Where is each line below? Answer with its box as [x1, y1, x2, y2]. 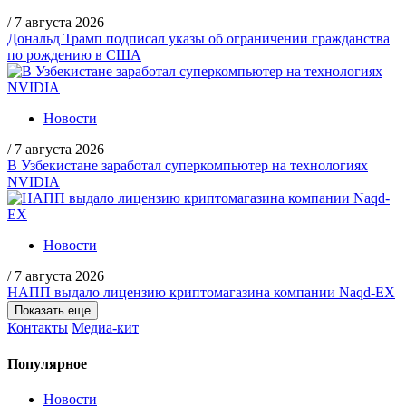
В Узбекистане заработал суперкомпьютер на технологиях [7, 158, 368, 174]
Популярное [7, 355, 87, 372]
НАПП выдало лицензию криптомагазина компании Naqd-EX [7, 285, 395, 301]
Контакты [7, 320, 68, 336]
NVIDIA [7, 174, 60, 190]
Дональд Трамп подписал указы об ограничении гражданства [7, 31, 390, 47]
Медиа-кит [72, 320, 139, 336]
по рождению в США [7, 47, 141, 63]
